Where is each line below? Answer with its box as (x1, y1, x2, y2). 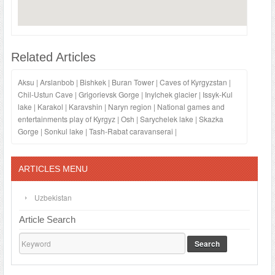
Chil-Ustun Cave (18, 88, 73, 99)
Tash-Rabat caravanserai (89, 125, 173, 136)
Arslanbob (40, 76, 74, 87)
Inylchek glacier (145, 88, 197, 99)
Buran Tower (112, 76, 154, 87)
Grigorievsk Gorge (79, 88, 139, 99)
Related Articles (11, 50, 96, 64)
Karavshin (69, 101, 103, 112)
